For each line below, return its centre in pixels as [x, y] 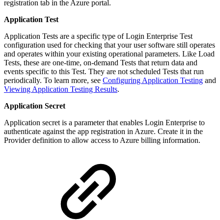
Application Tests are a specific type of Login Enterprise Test [98, 36]
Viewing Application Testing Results [61, 89]
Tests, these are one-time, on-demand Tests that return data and [101, 63]
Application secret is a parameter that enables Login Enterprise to [104, 123]
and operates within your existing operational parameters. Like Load [109, 54]
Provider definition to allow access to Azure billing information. [102, 140]
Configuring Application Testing [153, 81]
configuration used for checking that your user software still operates [110, 45]
